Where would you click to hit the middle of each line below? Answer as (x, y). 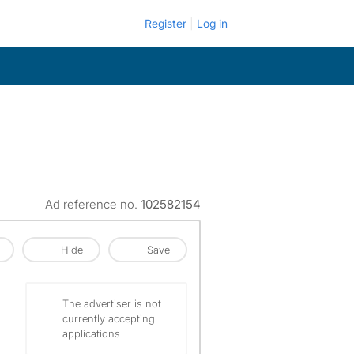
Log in (212, 23)
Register (166, 23)
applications (91, 333)
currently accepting (109, 318)
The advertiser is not (112, 303)
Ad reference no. (93, 204)
